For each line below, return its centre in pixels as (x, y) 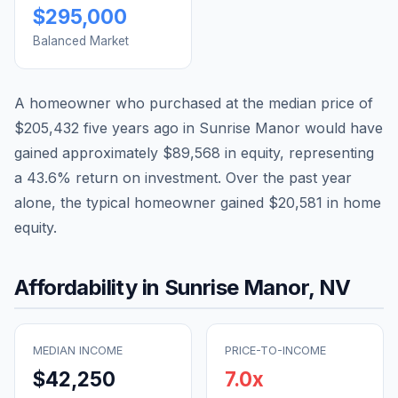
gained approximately (88, 152)
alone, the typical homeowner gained (141, 202)
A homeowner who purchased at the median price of (194, 103)
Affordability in (89, 287)
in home (352, 202)
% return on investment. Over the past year (204, 177)
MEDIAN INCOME (78, 350)
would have (342, 127)
